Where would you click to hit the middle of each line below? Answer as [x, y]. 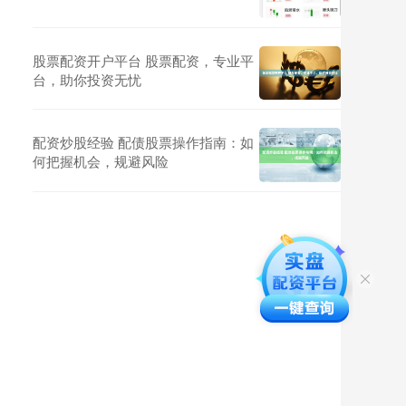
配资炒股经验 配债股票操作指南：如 [143, 142]
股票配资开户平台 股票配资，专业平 [143, 60]
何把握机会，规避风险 [101, 161]
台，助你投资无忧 [87, 79]
